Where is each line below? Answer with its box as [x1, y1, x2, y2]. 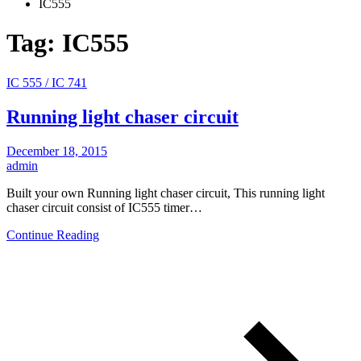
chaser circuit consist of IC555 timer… [6, 200, 202, 214]
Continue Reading [6, 227, 99, 242]
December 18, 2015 [6, 143, 107, 158]
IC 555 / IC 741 [6, 75, 87, 89]
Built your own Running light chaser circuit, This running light [6, 185, 325, 200]
